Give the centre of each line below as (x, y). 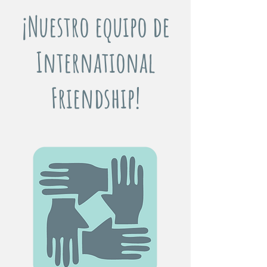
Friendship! (95, 98)
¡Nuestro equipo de (95, 26)
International (95, 62)
